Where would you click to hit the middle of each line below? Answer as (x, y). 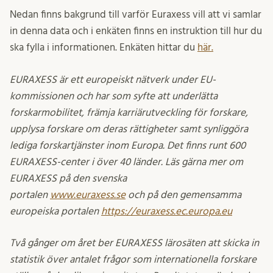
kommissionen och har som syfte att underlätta (114, 96)
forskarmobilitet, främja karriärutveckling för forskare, (129, 112)
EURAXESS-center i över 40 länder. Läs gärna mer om (126, 161)
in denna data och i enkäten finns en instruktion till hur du (136, 31)
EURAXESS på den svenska (68, 178)
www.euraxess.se (88, 194)
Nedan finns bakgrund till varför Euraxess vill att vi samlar (136, 15)
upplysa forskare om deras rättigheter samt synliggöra (129, 129)
